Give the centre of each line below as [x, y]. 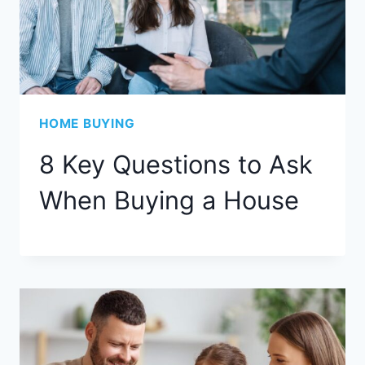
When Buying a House [169, 200]
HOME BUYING [87, 124]
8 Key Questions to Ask [176, 164]
